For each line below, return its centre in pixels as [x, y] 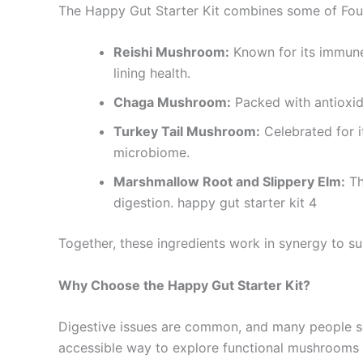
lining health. [152, 73]
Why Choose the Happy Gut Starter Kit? [184, 285]
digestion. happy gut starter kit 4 [215, 203]
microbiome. [152, 153]
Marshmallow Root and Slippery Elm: [229, 182]
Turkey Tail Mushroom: [187, 132]
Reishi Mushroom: [171, 52]
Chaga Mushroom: [172, 102]
